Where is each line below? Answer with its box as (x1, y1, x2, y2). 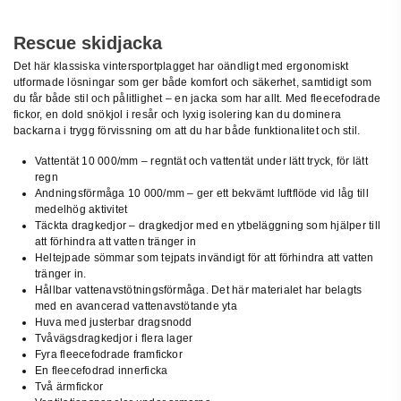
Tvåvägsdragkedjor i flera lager (35, 332, 193, 346)
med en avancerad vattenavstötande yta (35, 300, 237, 313)
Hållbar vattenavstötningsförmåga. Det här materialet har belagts (35, 284, 363, 297)
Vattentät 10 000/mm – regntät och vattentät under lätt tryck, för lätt (35, 155, 368, 168)
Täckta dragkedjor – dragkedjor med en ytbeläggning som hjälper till (35, 219, 381, 233)
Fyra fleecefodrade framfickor (35, 348, 183, 362)
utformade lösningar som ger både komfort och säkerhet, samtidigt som (13, 75, 372, 89)
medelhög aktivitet (35, 203, 128, 217)
